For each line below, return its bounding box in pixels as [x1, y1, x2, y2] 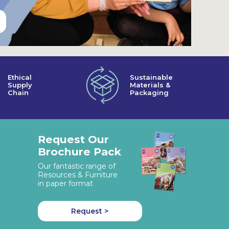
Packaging [130, 88, 169, 97]
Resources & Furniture [37, 170, 118, 179]
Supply [8, 81, 33, 89]
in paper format [37, 178, 93, 188]
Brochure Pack [37, 145, 121, 158]
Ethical [8, 73, 32, 82]
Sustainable [130, 73, 173, 82]
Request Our [37, 133, 109, 146]
